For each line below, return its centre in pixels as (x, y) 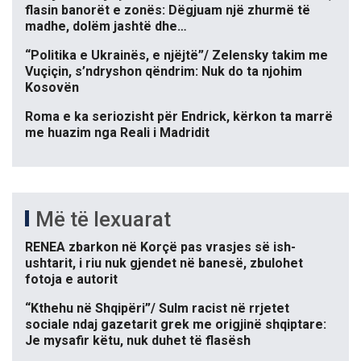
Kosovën (52, 87)
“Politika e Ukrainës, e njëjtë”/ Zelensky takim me (176, 55)
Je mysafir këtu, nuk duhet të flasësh (138, 340)
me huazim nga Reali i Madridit (117, 132)
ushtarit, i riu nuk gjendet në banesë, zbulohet (164, 263)
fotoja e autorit (71, 279)
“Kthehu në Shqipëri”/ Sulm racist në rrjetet (157, 308)
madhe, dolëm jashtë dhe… (106, 26)
